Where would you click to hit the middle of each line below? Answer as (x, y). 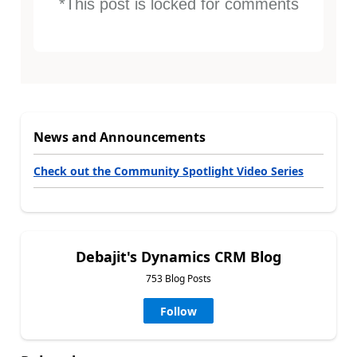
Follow (178, 311)
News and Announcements (120, 137)
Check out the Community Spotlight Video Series (169, 171)
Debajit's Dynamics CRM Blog (178, 256)
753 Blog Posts (178, 278)
